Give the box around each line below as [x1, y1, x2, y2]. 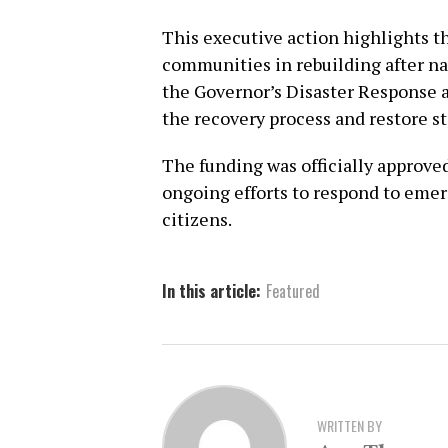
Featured [266, 279, 320, 304]
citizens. [162, 207, 232, 232]
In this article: [162, 279, 261, 304]
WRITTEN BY [317, 414, 382, 436]
